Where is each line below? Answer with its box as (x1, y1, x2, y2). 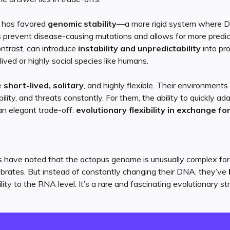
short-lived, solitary (3, 80, 84, 90)
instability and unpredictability (78, 43, 201, 53)
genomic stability (47, 18, 117, 29)
